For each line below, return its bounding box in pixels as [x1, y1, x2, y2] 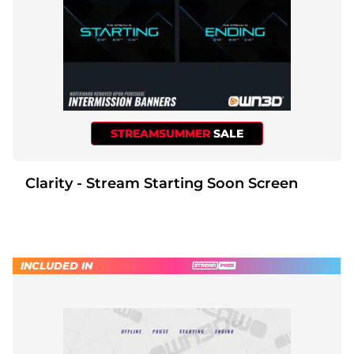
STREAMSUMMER [111, 126, 213, 141]
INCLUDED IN [21, 258, 92, 272]
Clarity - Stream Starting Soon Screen [77, 174, 298, 192]
